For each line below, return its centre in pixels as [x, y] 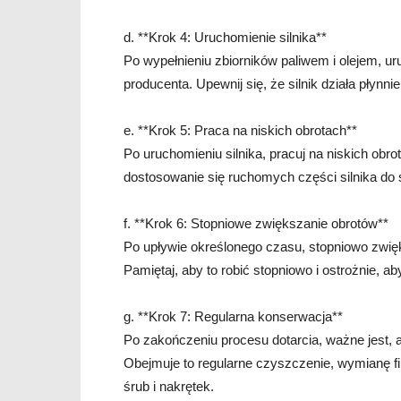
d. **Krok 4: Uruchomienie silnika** [225, 38]
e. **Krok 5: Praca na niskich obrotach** [240, 131]
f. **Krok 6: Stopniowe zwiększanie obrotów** [256, 224]
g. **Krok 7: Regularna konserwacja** [233, 317]
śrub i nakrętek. [169, 387]
